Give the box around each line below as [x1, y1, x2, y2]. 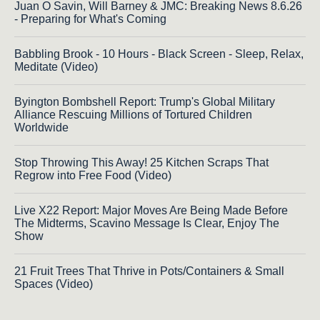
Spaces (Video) [14, 277, 93, 290]
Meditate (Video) [14, 60, 98, 73]
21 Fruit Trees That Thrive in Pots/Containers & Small [14, 264, 284, 277]
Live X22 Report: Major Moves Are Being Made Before [14, 204, 288, 216]
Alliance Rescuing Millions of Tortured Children [14, 108, 252, 121]
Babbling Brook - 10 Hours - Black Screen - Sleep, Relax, [14, 47, 304, 60]
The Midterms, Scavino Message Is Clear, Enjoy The [14, 216, 279, 229]
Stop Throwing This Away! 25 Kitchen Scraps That [14, 156, 269, 169]
